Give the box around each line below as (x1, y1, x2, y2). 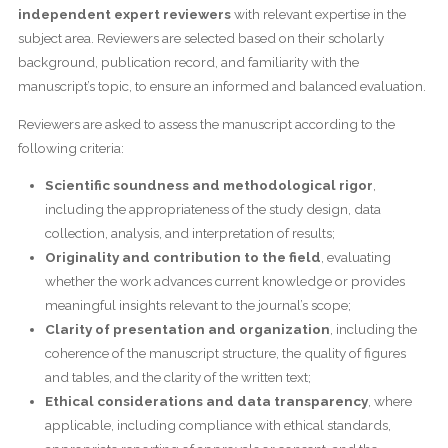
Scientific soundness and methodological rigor (44, 177, 373, 194)
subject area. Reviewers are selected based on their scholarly (17, 30, 384, 47)
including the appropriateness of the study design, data (44, 201, 381, 218)
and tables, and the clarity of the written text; (44, 369, 311, 386)
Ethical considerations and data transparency (44, 393, 368, 410)
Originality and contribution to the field (44, 249, 321, 266)
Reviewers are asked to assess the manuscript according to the (17, 115, 395, 132)
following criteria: (17, 139, 124, 156)
